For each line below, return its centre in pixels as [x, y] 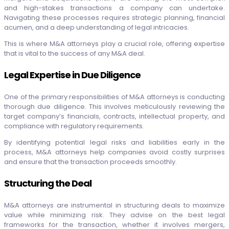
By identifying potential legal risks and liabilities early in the [114, 142]
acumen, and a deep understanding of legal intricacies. [97, 27]
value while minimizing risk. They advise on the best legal [114, 215]
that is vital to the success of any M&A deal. [75, 53]
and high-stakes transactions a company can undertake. [114, 8]
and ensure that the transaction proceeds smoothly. [90, 162]
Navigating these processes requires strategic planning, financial [114, 17]
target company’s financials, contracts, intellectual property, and [114, 116]
